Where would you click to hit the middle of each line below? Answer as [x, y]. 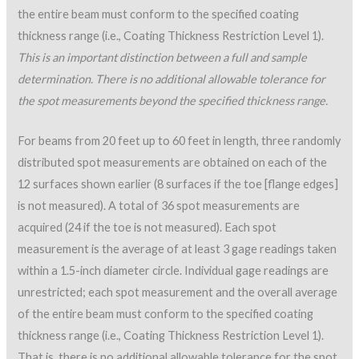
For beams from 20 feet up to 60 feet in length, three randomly [179, 141]
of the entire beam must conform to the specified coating [166, 314]
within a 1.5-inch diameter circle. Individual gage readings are [173, 271]
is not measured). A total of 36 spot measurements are [159, 206]
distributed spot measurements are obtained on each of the [173, 163]
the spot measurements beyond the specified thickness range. [173, 100]
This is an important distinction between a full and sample [163, 57]
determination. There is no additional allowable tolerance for [172, 79]
